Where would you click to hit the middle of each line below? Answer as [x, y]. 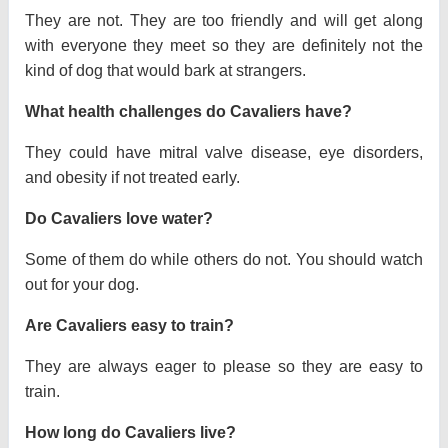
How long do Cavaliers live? [130, 433]
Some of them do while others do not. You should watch [224, 260]
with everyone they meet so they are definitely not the [224, 46]
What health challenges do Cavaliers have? [188, 112]
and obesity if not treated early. [132, 178]
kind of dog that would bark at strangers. [165, 71]
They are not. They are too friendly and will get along [224, 21]
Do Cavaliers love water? [119, 219]
